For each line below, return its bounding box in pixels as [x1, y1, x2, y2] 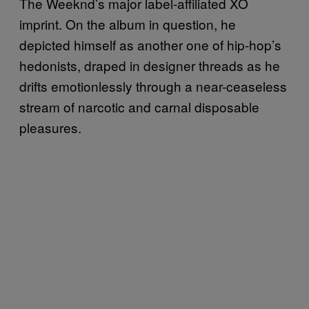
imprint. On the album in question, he [19, 14, 236, 33]
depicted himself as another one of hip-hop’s [19, 34, 281, 54]
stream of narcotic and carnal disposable [19, 97, 259, 116]
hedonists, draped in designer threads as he [19, 55, 280, 74]
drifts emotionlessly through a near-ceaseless [19, 76, 287, 95]
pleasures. [19, 117, 81, 137]
